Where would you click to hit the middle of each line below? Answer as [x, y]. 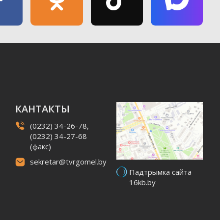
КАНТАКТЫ [42, 109]
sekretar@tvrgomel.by [68, 161]
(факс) [40, 146]
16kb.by [142, 182]
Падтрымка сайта [160, 172]
